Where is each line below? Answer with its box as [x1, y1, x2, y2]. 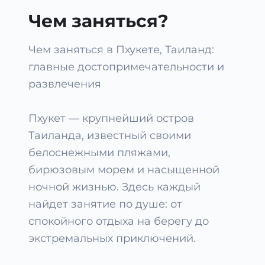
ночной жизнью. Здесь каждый [28, 180, 201, 193]
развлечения [28, 77, 101, 91]
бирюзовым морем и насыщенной [28, 163, 219, 176]
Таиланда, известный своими [28, 129, 191, 142]
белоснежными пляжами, [28, 146, 170, 159]
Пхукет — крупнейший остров [28, 112, 194, 125]
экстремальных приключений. [28, 232, 196, 245]
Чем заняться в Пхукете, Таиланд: [28, 43, 214, 56]
